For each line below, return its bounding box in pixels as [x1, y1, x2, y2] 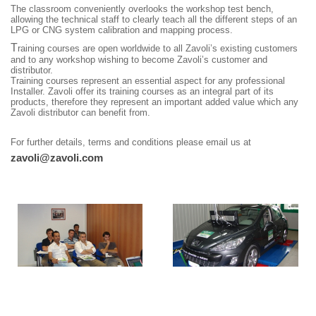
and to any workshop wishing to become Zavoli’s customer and [11, 54, 267, 66]
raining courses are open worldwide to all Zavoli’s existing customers [18, 43, 298, 54]
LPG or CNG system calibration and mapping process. [11, 25, 233, 36]
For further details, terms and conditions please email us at [11, 137, 251, 148]
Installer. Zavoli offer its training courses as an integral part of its [11, 86, 274, 97]
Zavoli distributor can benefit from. [11, 107, 150, 119]
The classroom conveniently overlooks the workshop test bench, [11, 4, 274, 15]
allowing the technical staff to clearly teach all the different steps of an [11, 14, 297, 25]
